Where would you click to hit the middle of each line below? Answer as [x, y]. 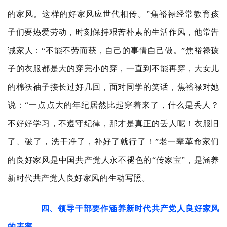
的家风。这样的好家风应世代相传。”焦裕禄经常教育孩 [113, 14]
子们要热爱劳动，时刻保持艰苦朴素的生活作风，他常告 [113, 32]
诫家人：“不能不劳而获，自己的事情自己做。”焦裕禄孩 [113, 50]
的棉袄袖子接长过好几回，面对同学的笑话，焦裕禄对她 [113, 87]
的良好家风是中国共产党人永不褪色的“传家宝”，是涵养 [113, 160]
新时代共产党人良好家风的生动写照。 [79, 178]
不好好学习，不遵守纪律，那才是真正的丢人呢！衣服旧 [113, 123]
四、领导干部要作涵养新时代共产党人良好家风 [130, 209]
